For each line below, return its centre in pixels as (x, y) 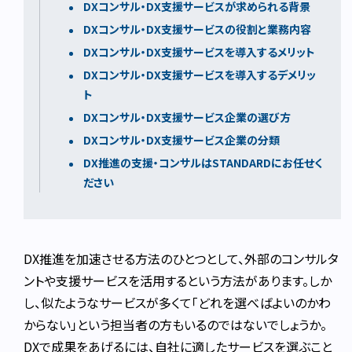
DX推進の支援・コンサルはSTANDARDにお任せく (203, 162)
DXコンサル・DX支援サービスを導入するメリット (200, 51)
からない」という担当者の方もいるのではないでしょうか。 (176, 324)
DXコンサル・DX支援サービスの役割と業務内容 (198, 29)
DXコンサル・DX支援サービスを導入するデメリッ (200, 74)
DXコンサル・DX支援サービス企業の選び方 (187, 117)
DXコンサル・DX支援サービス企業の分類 (182, 139)
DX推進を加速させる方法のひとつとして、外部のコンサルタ (181, 258)
